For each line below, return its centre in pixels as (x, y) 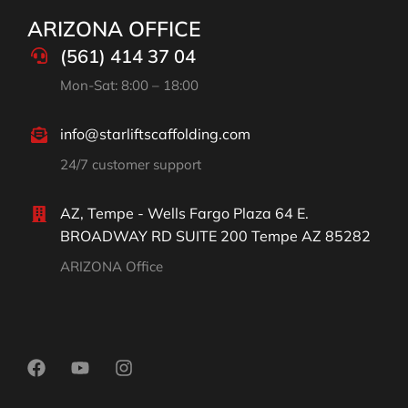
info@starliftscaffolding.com (155, 134)
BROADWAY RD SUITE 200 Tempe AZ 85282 (215, 236)
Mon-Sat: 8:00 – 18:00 (129, 86)
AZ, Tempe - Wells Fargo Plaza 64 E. (184, 214)
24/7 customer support (131, 165)
